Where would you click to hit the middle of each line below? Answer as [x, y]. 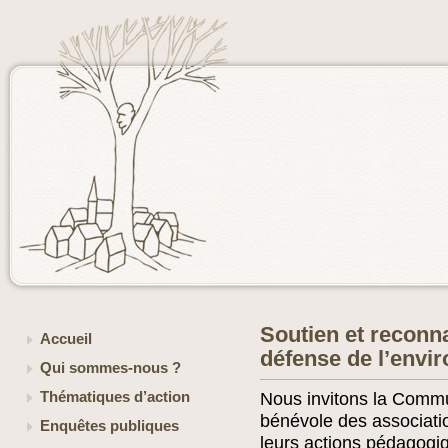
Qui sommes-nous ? [110, 368]
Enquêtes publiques [109, 426]
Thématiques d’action [115, 397]
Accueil [66, 339]
